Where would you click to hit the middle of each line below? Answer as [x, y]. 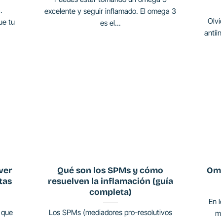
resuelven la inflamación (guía [110, 181]
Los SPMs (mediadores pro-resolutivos [110, 213]
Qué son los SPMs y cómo [110, 170]
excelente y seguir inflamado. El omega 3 [110, 11]
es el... [110, 23]
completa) [110, 192]
